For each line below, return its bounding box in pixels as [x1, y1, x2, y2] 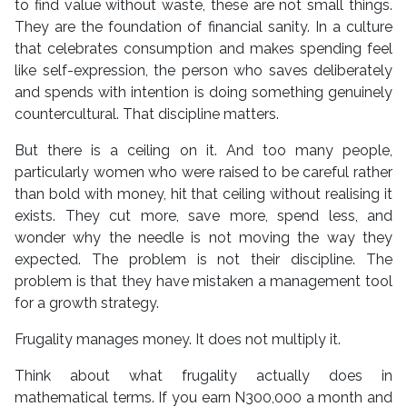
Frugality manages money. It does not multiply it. [15, 331, 341, 349]
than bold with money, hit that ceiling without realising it [15, 185, 392, 203]
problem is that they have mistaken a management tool [15, 273, 392, 291]
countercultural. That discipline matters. [15, 105, 279, 124]
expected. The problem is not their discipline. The [15, 251, 392, 269]
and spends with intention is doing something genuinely [15, 84, 392, 102]
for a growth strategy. [15, 294, 159, 313]
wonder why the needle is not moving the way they [15, 229, 392, 247]
